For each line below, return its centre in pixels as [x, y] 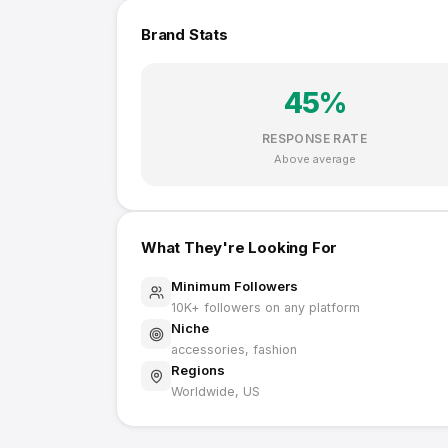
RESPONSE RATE [314, 138]
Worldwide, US [215, 391]
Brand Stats [184, 34]
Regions [198, 370]
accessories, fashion [234, 349]
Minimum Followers [234, 286]
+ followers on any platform [275, 307]
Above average [314, 159]
